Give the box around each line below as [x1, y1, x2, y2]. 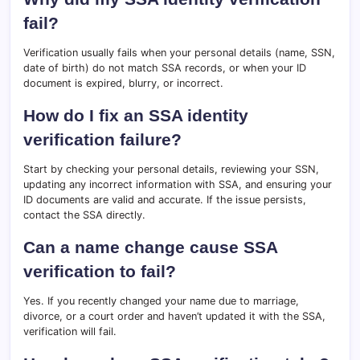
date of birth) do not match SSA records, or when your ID [23, 62, 306, 75]
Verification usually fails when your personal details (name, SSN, [23, 47, 335, 59]
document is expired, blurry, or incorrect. [23, 77, 223, 90]
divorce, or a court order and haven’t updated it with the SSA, [23, 310, 325, 323]
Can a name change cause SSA [23, 238, 277, 257]
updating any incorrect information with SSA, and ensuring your [23, 178, 332, 191]
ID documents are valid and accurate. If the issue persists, [23, 194, 306, 207]
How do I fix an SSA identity [23, 106, 248, 125]
